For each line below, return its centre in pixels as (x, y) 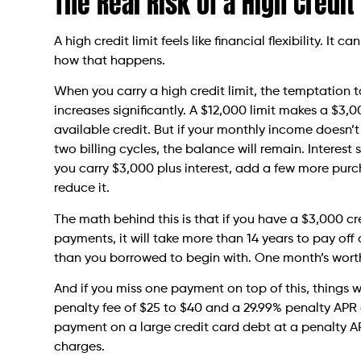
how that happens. (110, 61)
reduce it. (82, 189)
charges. (80, 348)
